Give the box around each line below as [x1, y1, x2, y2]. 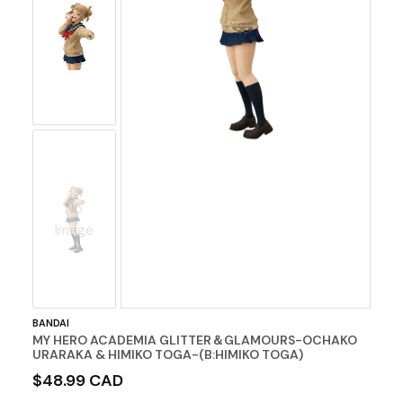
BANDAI [31, 317, 69, 330]
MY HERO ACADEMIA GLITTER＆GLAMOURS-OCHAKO [31, 332, 357, 349]
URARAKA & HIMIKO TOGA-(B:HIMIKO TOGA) [31, 346, 303, 363]
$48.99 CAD [31, 370, 123, 392]
